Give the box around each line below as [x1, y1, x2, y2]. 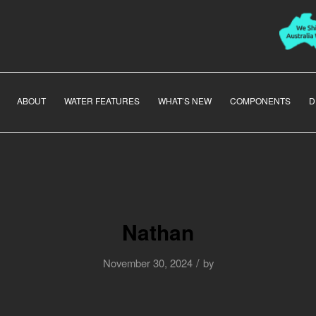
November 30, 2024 [102, 255, 193, 271]
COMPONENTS [230, 95, 291, 107]
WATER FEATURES [64, 95, 140, 107]
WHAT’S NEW [158, 95, 212, 107]
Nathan [122, 217, 194, 248]
